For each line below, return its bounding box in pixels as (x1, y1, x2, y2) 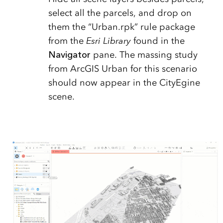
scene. (48, 91, 75, 103)
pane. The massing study (90, 49, 198, 61)
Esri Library (86, 35, 133, 47)
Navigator (48, 49, 91, 61)
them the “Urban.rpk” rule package (48, 21, 195, 33)
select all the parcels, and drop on (48, 7, 192, 19)
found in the (133, 35, 185, 47)
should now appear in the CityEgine (48, 77, 200, 89)
